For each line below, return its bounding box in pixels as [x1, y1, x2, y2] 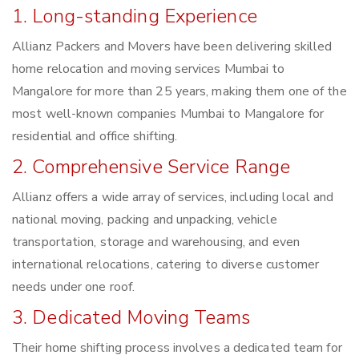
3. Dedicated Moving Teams [12, 305, 251, 331]
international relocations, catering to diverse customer [12, 256, 320, 274]
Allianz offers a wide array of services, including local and [12, 188, 334, 207]
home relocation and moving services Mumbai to [12, 60, 285, 79]
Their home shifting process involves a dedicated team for [12, 339, 342, 357]
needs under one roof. [12, 278, 135, 296]
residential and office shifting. [12, 127, 178, 146]
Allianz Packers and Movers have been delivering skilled [12, 38, 333, 56]
